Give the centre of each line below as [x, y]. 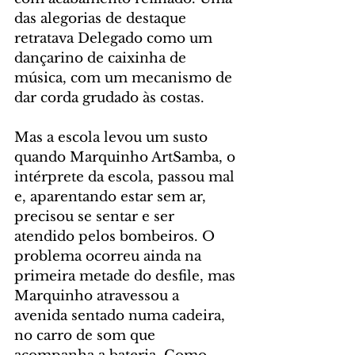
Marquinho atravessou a [99, 296]
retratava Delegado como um [115, 39]
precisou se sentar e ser [96, 217]
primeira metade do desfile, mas [127, 277]
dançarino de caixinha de [102, 59]
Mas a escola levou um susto [113, 138]
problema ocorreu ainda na [110, 257]
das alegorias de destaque [102, 19]
